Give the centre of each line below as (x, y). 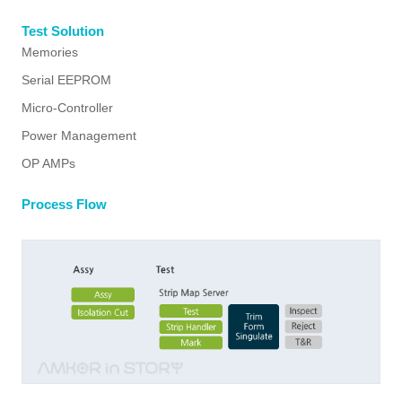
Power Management (79, 136)
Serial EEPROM (66, 80)
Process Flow (64, 205)
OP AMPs (48, 164)
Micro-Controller (67, 108)
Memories (50, 52)
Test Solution (63, 31)
